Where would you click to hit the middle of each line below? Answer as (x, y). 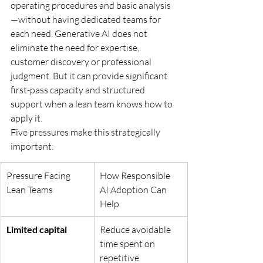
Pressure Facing (39, 175)
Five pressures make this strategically (86, 132)
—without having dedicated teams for (87, 19)
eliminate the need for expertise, (76, 47)
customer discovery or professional (82, 61)
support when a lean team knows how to (92, 104)
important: (32, 146)
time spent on (128, 243)
